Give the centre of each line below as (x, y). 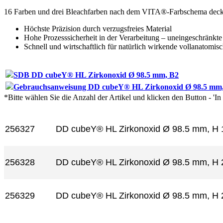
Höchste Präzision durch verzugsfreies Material (98, 29)
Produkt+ (73, 107)
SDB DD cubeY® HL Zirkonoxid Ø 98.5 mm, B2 (96, 75)
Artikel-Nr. (24, 107)
